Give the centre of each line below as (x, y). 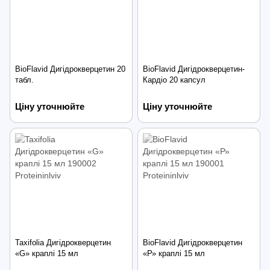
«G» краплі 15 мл (47, 253)
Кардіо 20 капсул (174, 80)
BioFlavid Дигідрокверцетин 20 (70, 69)
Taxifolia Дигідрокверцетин (63, 242)
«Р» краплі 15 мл (174, 253)
